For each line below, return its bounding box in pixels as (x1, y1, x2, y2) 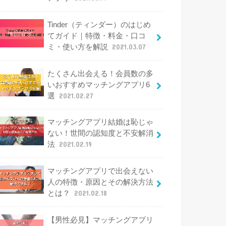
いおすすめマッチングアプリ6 (47, 80, 150, 89)
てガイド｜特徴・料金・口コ (47, 32, 146, 40)
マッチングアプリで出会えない (47, 167, 153, 176)
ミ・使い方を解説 (47, 43, 110, 51)
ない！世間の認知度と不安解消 (47, 129, 153, 138)
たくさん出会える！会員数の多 (47, 69, 153, 78)
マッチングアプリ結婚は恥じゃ (47, 118, 153, 127)
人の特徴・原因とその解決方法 (47, 178, 153, 187)
